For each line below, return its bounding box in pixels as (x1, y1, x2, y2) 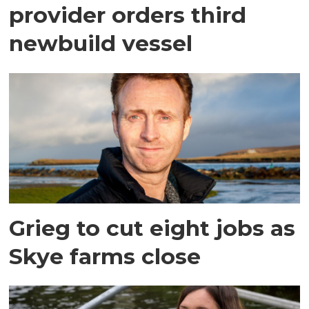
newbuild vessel (9, 29, 193, 57)
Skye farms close (9, 242, 201, 270)
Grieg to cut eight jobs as (9, 214, 296, 241)
